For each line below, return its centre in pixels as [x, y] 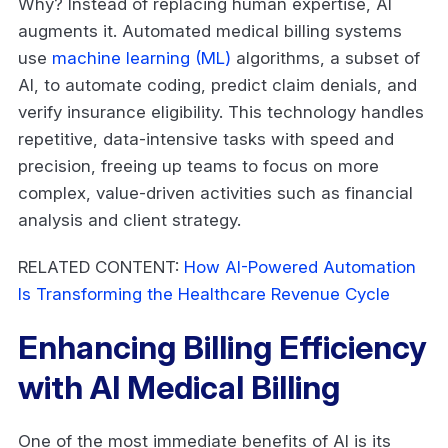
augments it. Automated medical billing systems [210, 30]
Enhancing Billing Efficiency [222, 347]
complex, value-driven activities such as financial [215, 192]
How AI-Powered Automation [300, 266]
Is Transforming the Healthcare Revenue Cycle [204, 293]
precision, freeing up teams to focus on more [198, 165]
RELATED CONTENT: [101, 266]
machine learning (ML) [141, 57]
